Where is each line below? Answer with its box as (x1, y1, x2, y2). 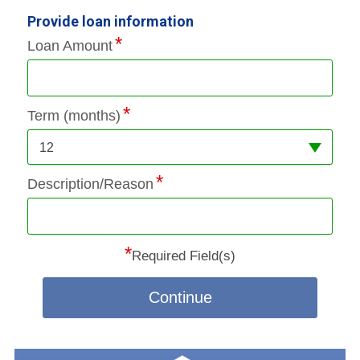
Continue (149, 288, 213, 306)
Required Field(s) (131, 247, 235, 264)
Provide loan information (27, 12, 194, 30)
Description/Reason (27, 175, 153, 192)
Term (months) (27, 107, 121, 124)
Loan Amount (27, 37, 112, 54)
